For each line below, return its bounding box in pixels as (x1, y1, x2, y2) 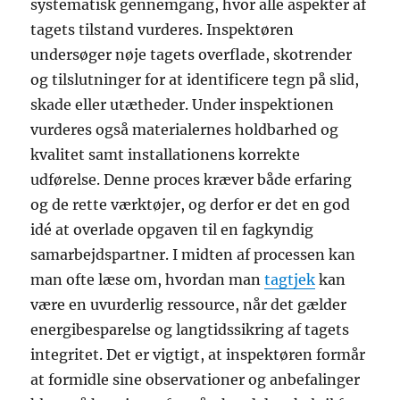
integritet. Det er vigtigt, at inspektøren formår (30, 345, 366, 363)
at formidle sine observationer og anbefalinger (30, 370, 361, 388)
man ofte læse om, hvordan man (30, 270, 265, 288)
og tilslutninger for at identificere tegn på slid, (30, 70, 360, 88)
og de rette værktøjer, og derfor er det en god (30, 195, 351, 213)
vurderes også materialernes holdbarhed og (30, 120, 339, 138)
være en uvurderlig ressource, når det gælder (30, 295, 347, 313)
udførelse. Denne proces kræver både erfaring (30, 170, 353, 188)
